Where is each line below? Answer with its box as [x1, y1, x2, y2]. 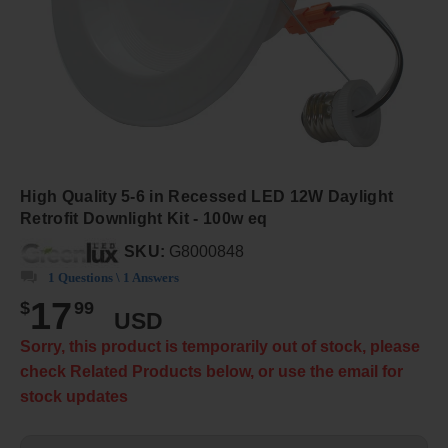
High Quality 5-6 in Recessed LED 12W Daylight [20, 188, 394, 205]
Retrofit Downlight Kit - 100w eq [20, 210, 268, 227]
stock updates [20, 388, 128, 405]
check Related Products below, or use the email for [20, 363, 403, 380]
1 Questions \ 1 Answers [48, 270, 179, 285]
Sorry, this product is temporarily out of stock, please [20, 338, 420, 355]
